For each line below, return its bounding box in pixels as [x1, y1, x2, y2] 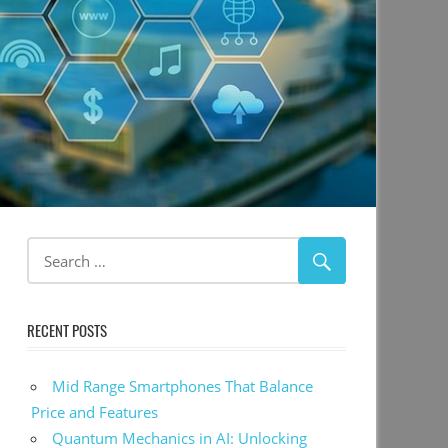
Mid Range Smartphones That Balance [52, 376, 314, 397]
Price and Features [31, 402, 159, 423]
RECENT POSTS [26, 318, 107, 341]
